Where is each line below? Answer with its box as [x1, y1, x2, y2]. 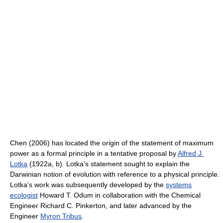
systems [166, 180, 192, 189]
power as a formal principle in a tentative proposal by [10, 149, 178, 157]
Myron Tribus [40, 212, 82, 220]
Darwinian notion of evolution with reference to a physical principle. [10, 170, 220, 178]
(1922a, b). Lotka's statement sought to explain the [27, 159, 190, 168]
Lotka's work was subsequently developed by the [10, 180, 166, 189]
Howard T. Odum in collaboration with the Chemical [38, 191, 201, 199]
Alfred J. [178, 149, 204, 157]
